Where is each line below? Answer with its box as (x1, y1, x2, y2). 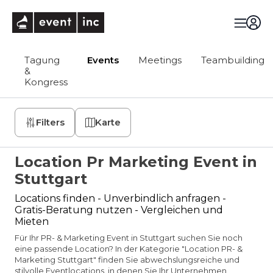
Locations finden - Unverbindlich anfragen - (15, 193, 226, 204)
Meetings (138, 54, 182, 66)
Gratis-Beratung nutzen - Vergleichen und (15, 204, 223, 216)
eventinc (103, 12, 146, 23)
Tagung (24, 54, 60, 66)
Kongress (24, 76, 68, 88)
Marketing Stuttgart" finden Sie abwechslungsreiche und (15, 255, 239, 264)
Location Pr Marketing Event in (15, 153, 257, 171)
